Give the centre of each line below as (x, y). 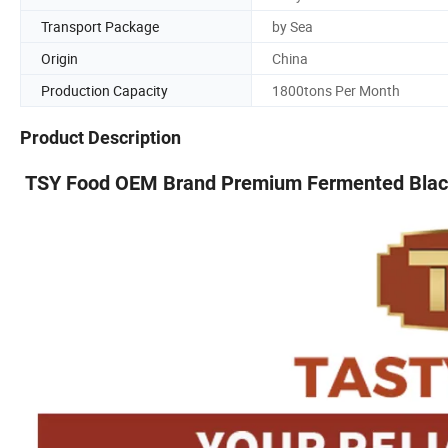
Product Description (100, 138)
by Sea (292, 26)
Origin (59, 58)
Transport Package (100, 26)
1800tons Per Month (336, 90)
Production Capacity (104, 90)
